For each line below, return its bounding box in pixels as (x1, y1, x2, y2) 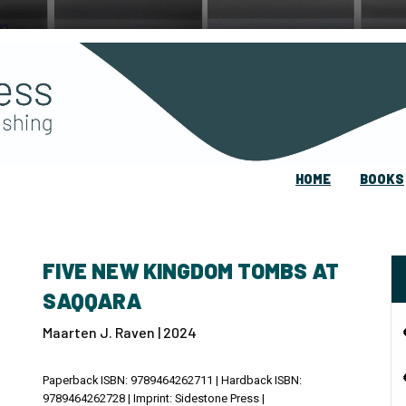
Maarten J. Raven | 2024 (43, 323, 197, 341)
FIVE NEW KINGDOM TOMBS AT (43, 256, 339, 284)
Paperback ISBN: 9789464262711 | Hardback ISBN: (43, 372, 302, 389)
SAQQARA (43, 286, 141, 314)
